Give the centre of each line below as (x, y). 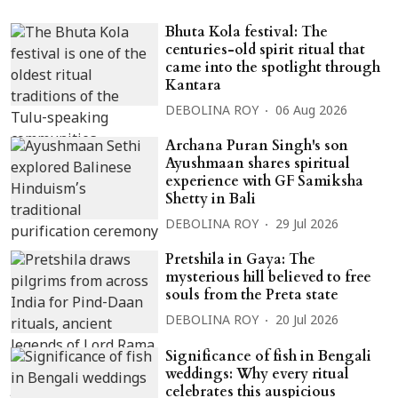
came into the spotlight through (273, 67)
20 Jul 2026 (307, 322)
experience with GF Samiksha (265, 181)
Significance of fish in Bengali (269, 357)
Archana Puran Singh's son (257, 145)
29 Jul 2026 (307, 226)
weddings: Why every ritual (258, 374)
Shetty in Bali (211, 199)
